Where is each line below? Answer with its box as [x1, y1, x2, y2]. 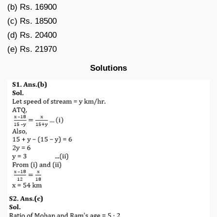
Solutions [90, 63, 127, 73]
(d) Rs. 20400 [7, 30, 57, 40]
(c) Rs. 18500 [7, 16, 57, 26]
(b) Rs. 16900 [7, 2, 57, 12]
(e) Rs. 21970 [7, 44, 57, 54]
